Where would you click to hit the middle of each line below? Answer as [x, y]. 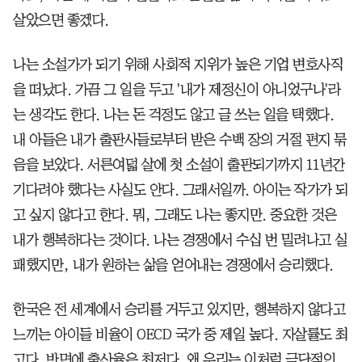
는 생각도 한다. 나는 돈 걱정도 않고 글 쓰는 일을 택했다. [173, 114]
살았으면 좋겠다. [61, 20]
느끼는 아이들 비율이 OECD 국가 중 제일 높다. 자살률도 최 [181, 334]
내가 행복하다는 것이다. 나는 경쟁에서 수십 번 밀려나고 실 [180, 240]
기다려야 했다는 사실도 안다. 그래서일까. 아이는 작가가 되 [181, 189]
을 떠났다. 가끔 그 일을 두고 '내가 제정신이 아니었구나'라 [177, 89]
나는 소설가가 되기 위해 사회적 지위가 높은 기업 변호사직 [178, 64]
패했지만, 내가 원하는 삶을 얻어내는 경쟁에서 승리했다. [173, 265]
